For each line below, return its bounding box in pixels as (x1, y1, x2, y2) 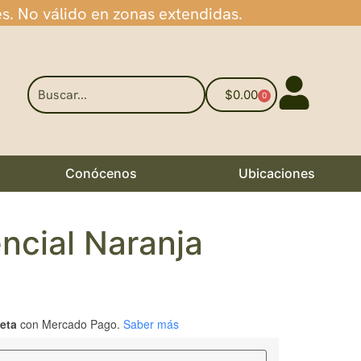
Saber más (122, 316, 179, 333)
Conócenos (64, 165, 137, 182)
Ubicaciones (238, 165, 315, 182)
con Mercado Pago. (16, 316, 120, 333)
